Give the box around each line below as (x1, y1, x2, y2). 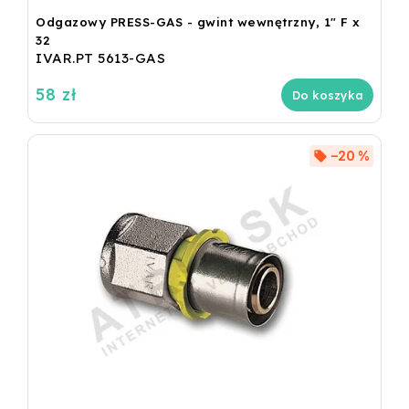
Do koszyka (292, 88, 362, 103)
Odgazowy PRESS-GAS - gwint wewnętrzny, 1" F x (36, 15, 361, 30)
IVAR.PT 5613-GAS (36, 49, 165, 68)
